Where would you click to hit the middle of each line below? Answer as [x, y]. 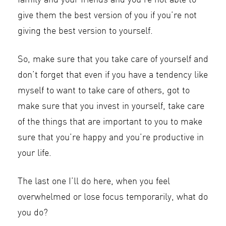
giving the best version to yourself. [85, 31]
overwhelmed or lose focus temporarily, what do [113, 197]
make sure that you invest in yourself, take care [111, 106]
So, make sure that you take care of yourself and [113, 60]
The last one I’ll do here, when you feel [94, 182]
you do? [33, 213]
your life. [35, 153]
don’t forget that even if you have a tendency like [113, 75]
